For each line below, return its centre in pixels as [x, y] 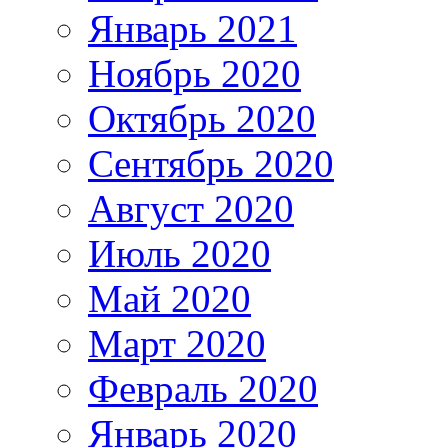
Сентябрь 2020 [211, 163]
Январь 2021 [192, 28]
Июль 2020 [179, 253]
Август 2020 [191, 208]
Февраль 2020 [203, 388]
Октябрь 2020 [202, 118]
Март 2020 [177, 343]
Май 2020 [169, 298]
